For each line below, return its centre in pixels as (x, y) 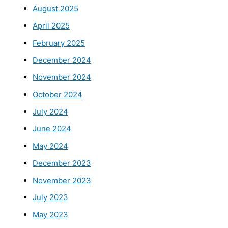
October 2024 (58, 94)
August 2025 (55, 9)
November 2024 (62, 77)
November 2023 (62, 180)
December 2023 (62, 163)
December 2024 (62, 60)
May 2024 (50, 146)
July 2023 (50, 197)
